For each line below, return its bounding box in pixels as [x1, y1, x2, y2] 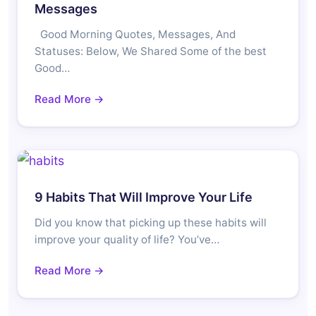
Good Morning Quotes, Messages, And [35, 28, 236, 42]
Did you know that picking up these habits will [35, 216, 267, 230]
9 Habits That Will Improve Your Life [35, 190, 253, 205]
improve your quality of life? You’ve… [35, 233, 219, 247]
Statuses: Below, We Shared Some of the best [35, 44, 267, 59]
